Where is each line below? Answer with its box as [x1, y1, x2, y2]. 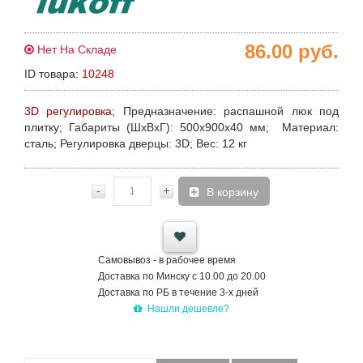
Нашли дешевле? [147, 303, 229, 314]
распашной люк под [216, 105, 340, 117]
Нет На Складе [34, 43, 117, 56]
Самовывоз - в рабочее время [97, 254, 236, 266]
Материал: [275, 121, 339, 134]
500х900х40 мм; [180, 121, 275, 134]
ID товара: [24, 67, 82, 80]
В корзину [217, 186, 258, 199]
